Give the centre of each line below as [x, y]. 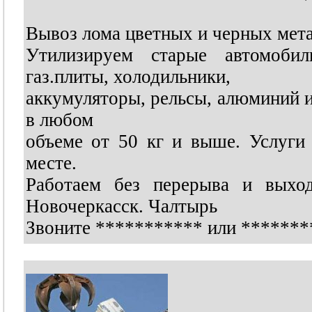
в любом [59, 120]
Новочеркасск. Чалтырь [121, 206]
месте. [51, 163]
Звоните [60, 228]
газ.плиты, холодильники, [128, 77]
